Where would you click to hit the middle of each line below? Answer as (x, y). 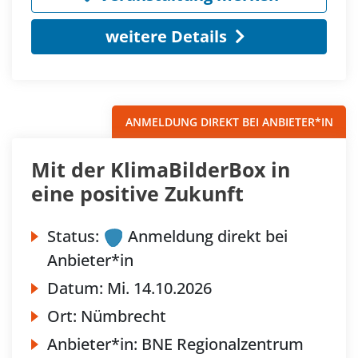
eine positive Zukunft (137, 193)
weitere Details (166, 36)
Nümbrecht (123, 316)
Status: (73, 236)
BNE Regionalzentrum (223, 344)
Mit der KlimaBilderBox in (161, 169)
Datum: (77, 288)
